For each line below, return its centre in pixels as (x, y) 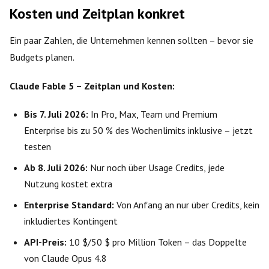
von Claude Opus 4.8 (65, 258)
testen (38, 146)
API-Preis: (45, 242)
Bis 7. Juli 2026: (56, 114)
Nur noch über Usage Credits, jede (156, 167)
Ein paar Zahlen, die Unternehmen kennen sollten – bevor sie (131, 40)
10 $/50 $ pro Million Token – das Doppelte (157, 242)
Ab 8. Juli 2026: (56, 167)
